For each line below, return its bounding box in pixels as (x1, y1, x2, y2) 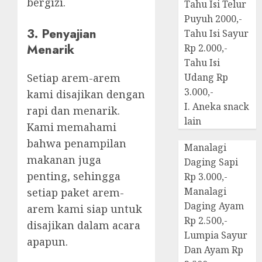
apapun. (27, 234, 68, 249)
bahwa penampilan (27, 136, 126, 150)
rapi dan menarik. (27, 103, 120, 118)
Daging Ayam (184, 199, 244, 213)
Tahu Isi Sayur (184, 27, 249, 40)
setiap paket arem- (27, 185, 124, 199)
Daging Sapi (184, 156, 239, 169)
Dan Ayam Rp (184, 243, 244, 257)
